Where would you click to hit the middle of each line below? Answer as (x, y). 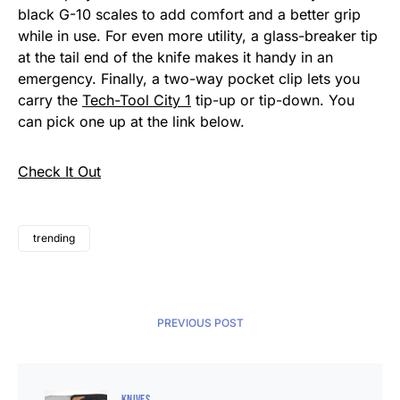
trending (54, 238)
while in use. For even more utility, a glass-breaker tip (198, 36)
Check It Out (59, 172)
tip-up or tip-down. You (273, 100)
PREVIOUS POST (200, 323)
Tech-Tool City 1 (137, 100)
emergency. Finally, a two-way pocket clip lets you (189, 79)
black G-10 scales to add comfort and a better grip (189, 15)
